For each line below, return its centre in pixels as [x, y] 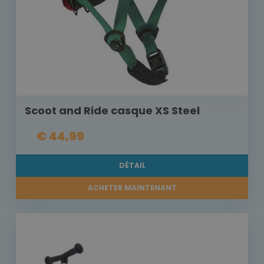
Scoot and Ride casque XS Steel [112, 111]
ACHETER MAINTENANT [132, 188]
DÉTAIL [132, 166]
